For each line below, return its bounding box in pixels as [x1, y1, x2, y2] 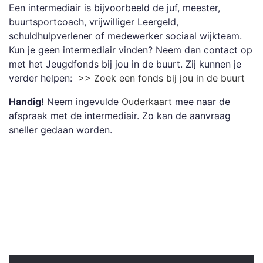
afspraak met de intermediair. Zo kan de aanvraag [9, 110, 231, 122]
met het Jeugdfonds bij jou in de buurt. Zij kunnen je [9, 58, 241, 70]
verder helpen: [9, 72, 78, 84]
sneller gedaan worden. [9, 124, 115, 136]
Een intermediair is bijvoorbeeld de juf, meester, [9, 2, 220, 14]
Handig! [9, 96, 44, 107]
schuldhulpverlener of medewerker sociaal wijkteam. [9, 30, 242, 42]
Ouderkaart [122, 96, 175, 107]
